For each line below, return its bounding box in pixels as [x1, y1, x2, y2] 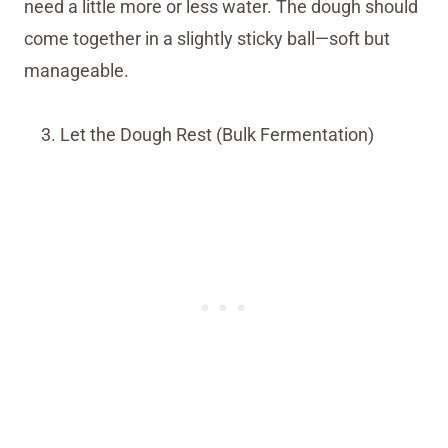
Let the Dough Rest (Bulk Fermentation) [60, 123, 374, 145]
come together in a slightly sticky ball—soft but [24, 27, 390, 49]
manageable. [24, 59, 129, 81]
